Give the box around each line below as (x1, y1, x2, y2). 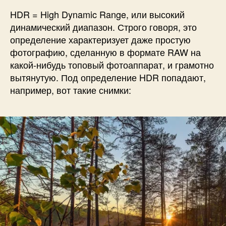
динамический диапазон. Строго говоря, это (10, 20, 197, 34)
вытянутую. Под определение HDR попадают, (10, 71, 206, 84)
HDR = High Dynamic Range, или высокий (10, 8, 185, 21)
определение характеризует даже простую (10, 33, 191, 46)
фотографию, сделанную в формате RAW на (10, 45, 201, 59)
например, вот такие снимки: (10, 83, 131, 97)
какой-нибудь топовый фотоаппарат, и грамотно (10, 58, 214, 72)
